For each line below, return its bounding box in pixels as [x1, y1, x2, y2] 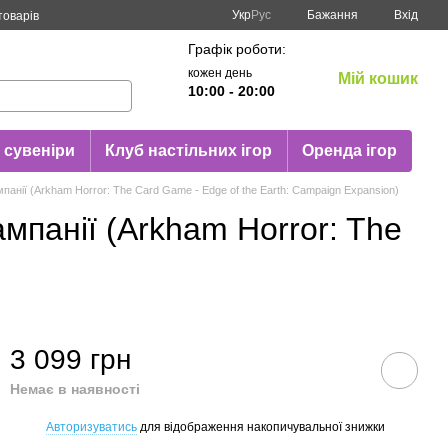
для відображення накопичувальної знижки [137, 419, 385, 434]
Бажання [307, 8, 358, 22]
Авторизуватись [46, 419, 137, 434]
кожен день [187, 66, 252, 80]
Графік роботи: [187, 41, 286, 57]
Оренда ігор [301, 142, 397, 159]
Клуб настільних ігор [104, 142, 272, 159]
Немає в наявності [10, 381, 140, 397]
